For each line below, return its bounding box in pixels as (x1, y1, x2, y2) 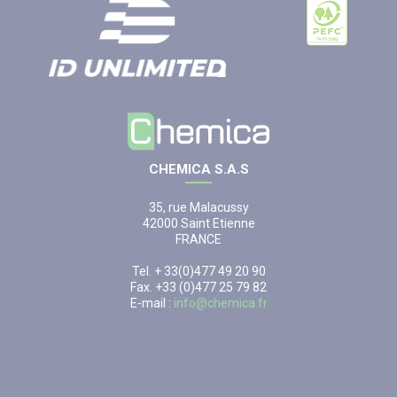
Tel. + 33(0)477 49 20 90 (131, 263, 266, 278)
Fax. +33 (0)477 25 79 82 (130, 279, 267, 294)
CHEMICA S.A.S (148, 160, 249, 177)
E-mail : (129, 295, 174, 310)
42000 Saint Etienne (142, 215, 255, 230)
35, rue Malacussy (148, 199, 249, 214)
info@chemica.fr (173, 295, 268, 310)
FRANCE (175, 231, 222, 246)
